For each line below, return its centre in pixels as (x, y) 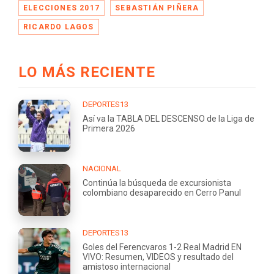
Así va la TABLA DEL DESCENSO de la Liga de (168, 118)
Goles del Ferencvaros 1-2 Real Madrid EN (162, 247)
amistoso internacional (127, 266)
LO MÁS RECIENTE (87, 72)
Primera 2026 (109, 128)
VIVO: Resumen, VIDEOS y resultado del (158, 257)
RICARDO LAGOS (59, 27)
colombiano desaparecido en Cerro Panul (162, 192)
